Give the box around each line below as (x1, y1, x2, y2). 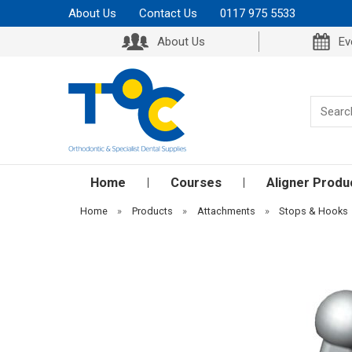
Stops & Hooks (279, 205, 349, 217)
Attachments (196, 205, 255, 217)
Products (131, 205, 173, 217)
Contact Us (139, 6, 197, 20)
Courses (170, 175, 222, 190)
